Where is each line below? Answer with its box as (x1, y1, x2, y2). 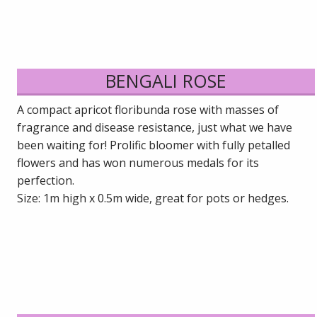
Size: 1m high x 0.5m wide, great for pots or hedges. (17, 190, 289, 207)
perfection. (17, 173, 75, 189)
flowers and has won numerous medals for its (17, 155, 260, 171)
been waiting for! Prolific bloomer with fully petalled (17, 137, 291, 154)
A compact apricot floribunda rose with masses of (17, 102, 279, 118)
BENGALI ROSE (105, 69, 227, 93)
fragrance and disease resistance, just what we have (17, 120, 293, 136)
